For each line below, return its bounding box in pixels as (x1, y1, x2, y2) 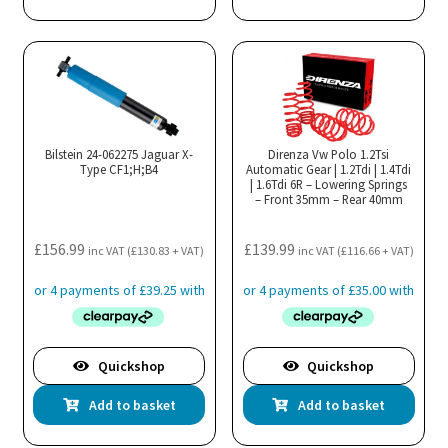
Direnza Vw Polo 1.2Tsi (268, 146, 390, 163)
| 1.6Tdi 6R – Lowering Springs (250, 176, 408, 193)
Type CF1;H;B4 (80, 161, 159, 178)
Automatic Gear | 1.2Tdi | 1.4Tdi (246, 161, 412, 178)
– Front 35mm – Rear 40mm (254, 191, 403, 208)
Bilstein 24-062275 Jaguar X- (45, 146, 194, 163)
